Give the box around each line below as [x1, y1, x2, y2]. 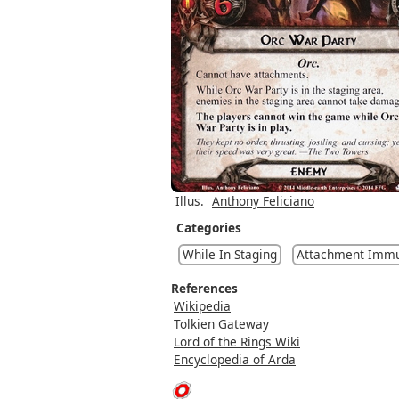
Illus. [175, 191, 204, 209]
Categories [176, 218, 241, 236]
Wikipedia [174, 297, 231, 314]
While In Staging [183, 245, 277, 263]
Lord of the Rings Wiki [174, 332, 300, 350]
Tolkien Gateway [174, 314, 269, 332]
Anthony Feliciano [212, 191, 314, 209]
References [171, 279, 238, 297]
